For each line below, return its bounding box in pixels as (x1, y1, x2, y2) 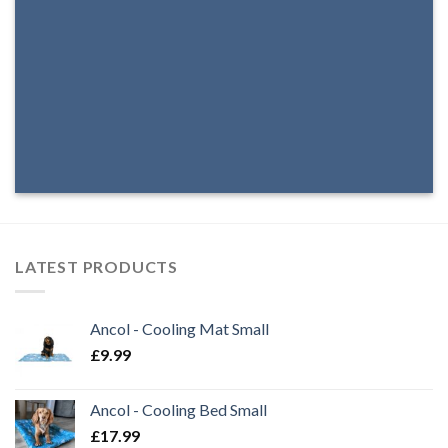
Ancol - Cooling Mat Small (90, 318, 269, 338)
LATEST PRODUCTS (15, 257, 178, 276)
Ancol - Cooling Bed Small (90, 399, 267, 419)
